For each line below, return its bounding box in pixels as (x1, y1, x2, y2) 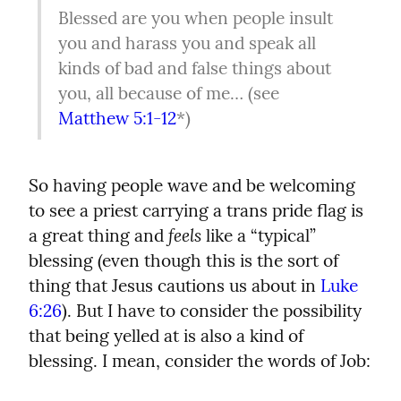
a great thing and (29, 225, 168, 247)
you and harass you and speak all (57, 32, 316, 55)
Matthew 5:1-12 (57, 107, 176, 130)
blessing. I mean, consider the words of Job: (29, 350, 371, 372)
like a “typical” (201, 225, 316, 247)
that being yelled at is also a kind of (29, 325, 303, 347)
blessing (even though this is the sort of (29, 250, 338, 272)
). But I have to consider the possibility (62, 300, 362, 322)
